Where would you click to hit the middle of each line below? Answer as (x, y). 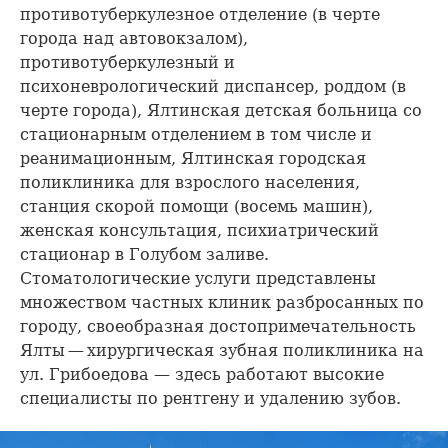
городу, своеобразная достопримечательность (218, 327)
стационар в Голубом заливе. (144, 255)
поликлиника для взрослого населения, (190, 183)
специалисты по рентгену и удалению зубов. (210, 399)
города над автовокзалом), (134, 39)
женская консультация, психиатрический (199, 231)
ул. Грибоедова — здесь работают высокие (202, 375)
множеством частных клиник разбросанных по (222, 303)
